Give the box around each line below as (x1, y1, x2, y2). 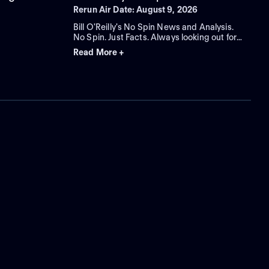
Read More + (73, 47, 125, 58)
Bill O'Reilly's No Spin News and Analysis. (73, 22, 234, 32)
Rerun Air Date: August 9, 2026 (73, 5, 198, 15)
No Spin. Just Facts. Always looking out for (73, 32, 237, 43)
